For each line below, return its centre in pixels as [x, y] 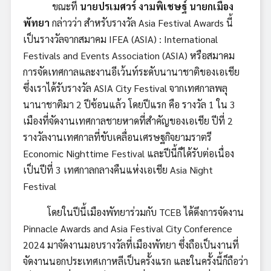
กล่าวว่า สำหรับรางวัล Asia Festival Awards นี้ [142, 22]
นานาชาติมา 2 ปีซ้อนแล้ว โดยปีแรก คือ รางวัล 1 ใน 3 [129, 104]
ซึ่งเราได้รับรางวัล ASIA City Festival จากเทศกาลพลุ [125, 88]
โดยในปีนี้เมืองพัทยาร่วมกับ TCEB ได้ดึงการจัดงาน [133, 212]
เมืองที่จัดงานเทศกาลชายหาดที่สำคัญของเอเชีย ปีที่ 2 [128, 120]
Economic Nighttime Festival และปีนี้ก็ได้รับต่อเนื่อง [129, 153]
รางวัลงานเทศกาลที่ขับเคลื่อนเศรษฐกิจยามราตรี [117, 137]
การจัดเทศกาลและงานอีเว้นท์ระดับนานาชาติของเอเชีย [131, 71]
